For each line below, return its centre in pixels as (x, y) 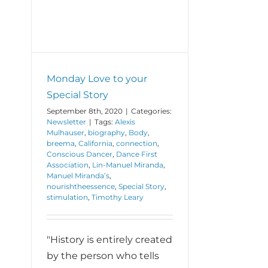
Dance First (137, 154)
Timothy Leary (118, 197)
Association (68, 165)
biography (106, 132)
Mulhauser (66, 132)
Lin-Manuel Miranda (128, 165)
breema (61, 143)
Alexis (125, 121)
